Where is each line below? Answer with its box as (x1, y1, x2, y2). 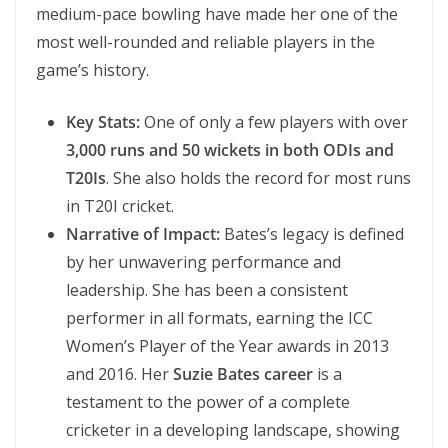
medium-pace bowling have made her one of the (36, 3, 398, 25)
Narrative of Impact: (66, 223, 220, 245)
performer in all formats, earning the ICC (66, 307, 373, 329)
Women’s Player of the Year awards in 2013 (66, 335, 389, 357)
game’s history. (36, 59, 149, 81)
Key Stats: (66, 111, 140, 133)
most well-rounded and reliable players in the (36, 31, 375, 53)
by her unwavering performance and (66, 251, 341, 273)
